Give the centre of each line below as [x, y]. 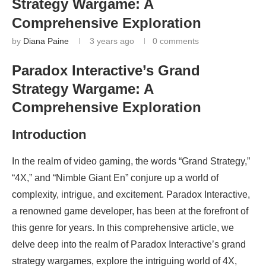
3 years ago [111, 41]
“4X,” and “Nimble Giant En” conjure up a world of [115, 178]
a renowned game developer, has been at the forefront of [130, 211]
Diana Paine [46, 41]
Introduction [49, 135]
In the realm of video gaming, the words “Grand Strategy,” [131, 161]
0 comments [176, 41]
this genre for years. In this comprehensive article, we [123, 228]
